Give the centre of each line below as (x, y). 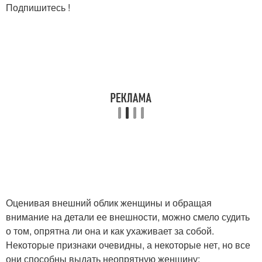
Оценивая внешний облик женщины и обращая (109, 203)
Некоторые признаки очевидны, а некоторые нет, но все (128, 245)
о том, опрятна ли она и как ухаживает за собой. (110, 231)
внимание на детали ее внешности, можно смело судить (128, 217)
